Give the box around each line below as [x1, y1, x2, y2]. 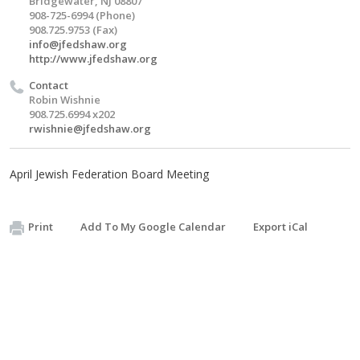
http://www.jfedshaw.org [29, 51, 157, 66]
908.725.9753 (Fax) [29, 22, 117, 37]
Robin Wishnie [29, 92, 100, 107]
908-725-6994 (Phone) [29, 8, 135, 22]
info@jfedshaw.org [29, 37, 127, 51]
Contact [29, 78, 68, 92]
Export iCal [253, 219, 308, 234]
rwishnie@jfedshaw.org [29, 121, 151, 136]
